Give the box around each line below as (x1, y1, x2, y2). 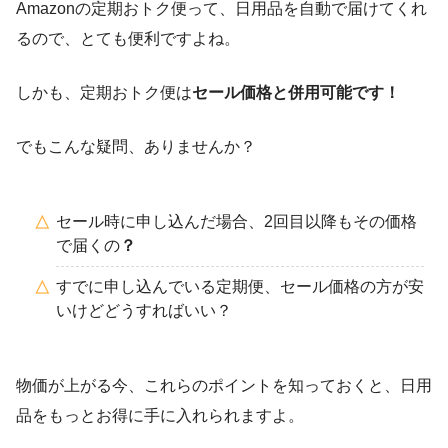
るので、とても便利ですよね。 (16, 30, 240, 48)
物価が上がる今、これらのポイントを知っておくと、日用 (16, 377, 432, 395)
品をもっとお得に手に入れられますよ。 (16, 407, 304, 425)
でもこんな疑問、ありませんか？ (16, 138, 256, 156)
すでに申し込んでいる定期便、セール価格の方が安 (56, 278, 424, 296)
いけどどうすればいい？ (56, 302, 232, 320)
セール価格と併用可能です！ (192, 84, 400, 102)
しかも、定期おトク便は (16, 84, 192, 102)
